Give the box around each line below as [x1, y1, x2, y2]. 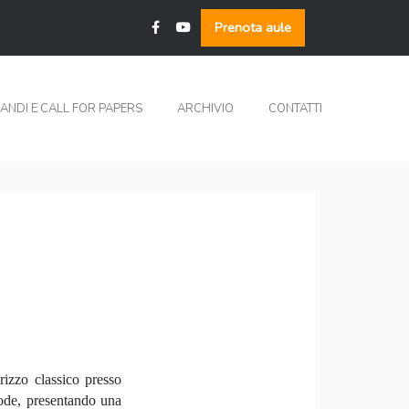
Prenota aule [215, 18, 291, 37]
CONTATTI [268, 100, 323, 118]
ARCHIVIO [177, 100, 235, 118]
